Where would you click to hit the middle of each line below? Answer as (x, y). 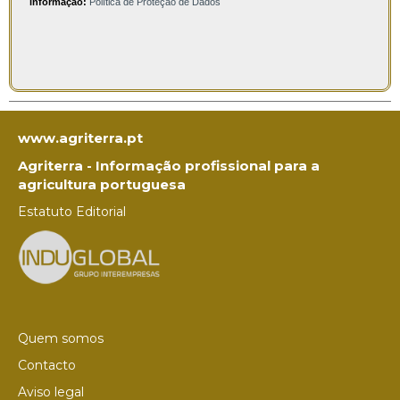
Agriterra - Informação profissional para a (169, 166)
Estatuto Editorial (72, 212)
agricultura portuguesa (102, 185)
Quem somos (61, 338)
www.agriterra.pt (80, 138)
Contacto (47, 365)
